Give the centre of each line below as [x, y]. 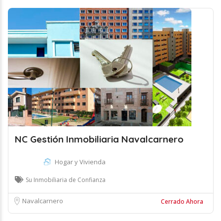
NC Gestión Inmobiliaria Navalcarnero [99, 139]
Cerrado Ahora [182, 202]
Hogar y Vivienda [80, 162]
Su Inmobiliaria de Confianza [66, 180]
